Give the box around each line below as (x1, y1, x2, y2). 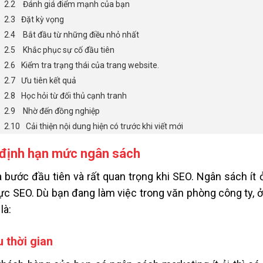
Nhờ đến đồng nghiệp (21, 106, 100, 116)
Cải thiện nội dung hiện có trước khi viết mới (25, 122, 183, 131)
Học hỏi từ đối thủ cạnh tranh (21, 91, 127, 101)
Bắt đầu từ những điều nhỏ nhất (21, 30, 139, 40)
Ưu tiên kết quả (21, 76, 76, 86)
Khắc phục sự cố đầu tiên (21, 45, 114, 55)
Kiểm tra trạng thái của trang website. (21, 60, 159, 70)
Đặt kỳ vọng (21, 15, 64, 25)
